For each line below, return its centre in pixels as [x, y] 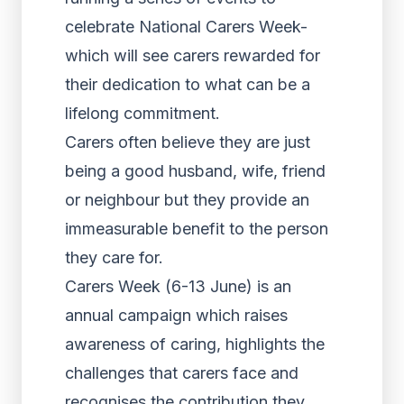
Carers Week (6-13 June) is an [178, 286]
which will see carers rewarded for [193, 55]
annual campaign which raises [176, 315]
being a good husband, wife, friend [195, 171]
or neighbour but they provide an [187, 200]
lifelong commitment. [142, 113]
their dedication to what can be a [188, 84]
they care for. [114, 257]
